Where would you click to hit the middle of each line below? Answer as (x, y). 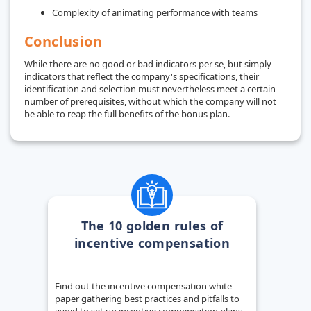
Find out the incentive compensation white (143, 286)
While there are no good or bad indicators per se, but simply (148, 64)
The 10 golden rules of (152, 225)
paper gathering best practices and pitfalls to (147, 298)
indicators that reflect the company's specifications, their (142, 76)
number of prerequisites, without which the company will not (150, 101)
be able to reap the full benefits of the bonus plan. (127, 114)
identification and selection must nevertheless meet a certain (150, 89)
